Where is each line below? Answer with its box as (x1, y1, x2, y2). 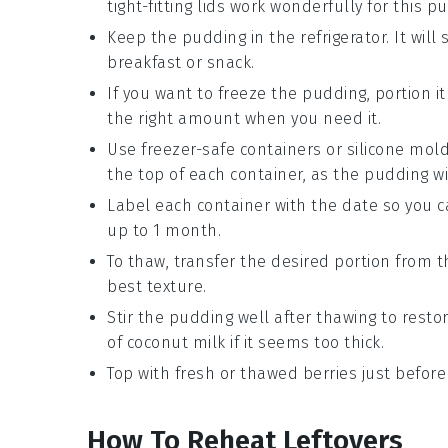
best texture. (107, 277, 207, 297)
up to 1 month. (107, 221, 221, 241)
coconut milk (126, 333, 226, 353)
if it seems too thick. (225, 333, 384, 353)
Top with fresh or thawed (107, 364, 303, 384)
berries (302, 364, 357, 384)
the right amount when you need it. (107, 109, 381, 129)
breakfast (107, 53, 182, 73)
